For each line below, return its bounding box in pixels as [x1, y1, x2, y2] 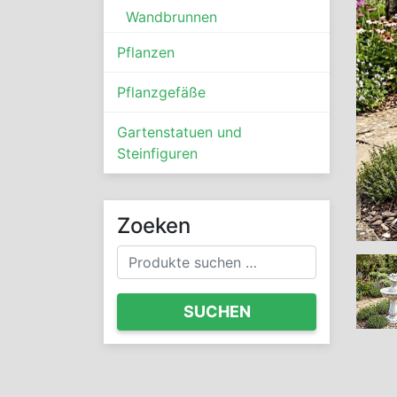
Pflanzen [117, 43, 175, 61]
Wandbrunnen [126, 7, 217, 26]
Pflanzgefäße [117, 82, 206, 101]
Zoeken [117, 212, 191, 238]
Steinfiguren [117, 144, 198, 162]
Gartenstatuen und [117, 122, 242, 141]
